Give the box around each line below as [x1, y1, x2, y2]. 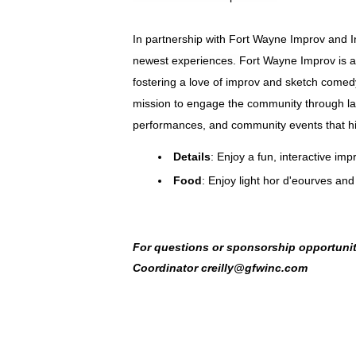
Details [173, 150, 211, 163]
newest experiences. [133, 54, 239, 67]
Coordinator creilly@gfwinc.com [133, 261, 308, 274]
